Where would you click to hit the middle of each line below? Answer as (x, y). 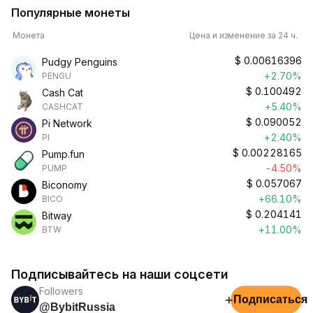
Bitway (57, 216)
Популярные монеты (71, 13)
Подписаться (270, 299)
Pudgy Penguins (80, 62)
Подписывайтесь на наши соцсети (119, 274)
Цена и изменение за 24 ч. (246, 35)
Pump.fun (63, 154)
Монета (29, 35)
